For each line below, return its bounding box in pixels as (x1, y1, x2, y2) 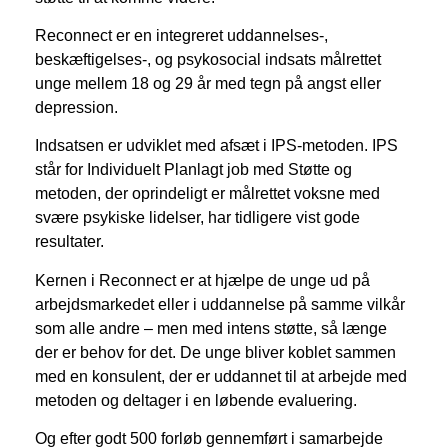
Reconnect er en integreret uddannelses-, (35, 27, 328, 45)
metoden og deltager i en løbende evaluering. (35, 391, 357, 409)
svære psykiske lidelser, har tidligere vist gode (35, 209, 360, 227)
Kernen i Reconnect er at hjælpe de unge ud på (35, 271, 370, 289)
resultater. (35, 233, 104, 251)
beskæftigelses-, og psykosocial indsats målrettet (35, 51, 381, 69)
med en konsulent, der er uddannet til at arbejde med (35, 367, 407, 385)
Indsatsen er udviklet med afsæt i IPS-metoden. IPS (35, 137, 398, 155)
